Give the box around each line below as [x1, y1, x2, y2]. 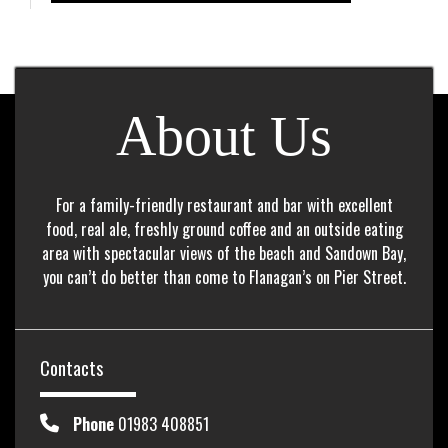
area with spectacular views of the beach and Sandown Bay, [42, 241, 406, 265]
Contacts [40, 355, 103, 381]
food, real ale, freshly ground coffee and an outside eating [45, 217, 403, 241]
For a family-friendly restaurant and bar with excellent [55, 193, 393, 217]
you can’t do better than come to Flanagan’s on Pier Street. [42, 265, 406, 289]
